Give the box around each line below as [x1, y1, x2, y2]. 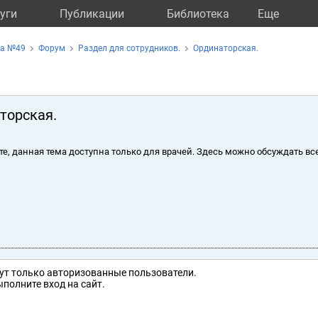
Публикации [60, 7, 124, 21]
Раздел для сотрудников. [78, 43, 180, 53]
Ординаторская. [193, 43, 258, 53]
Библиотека [167, 7, 229, 21]
